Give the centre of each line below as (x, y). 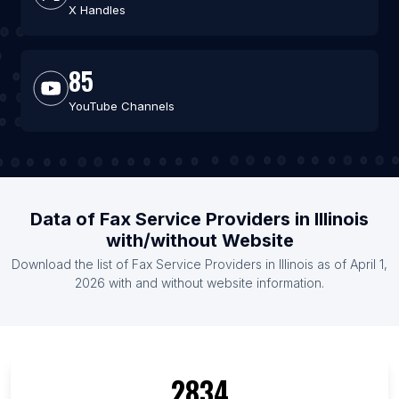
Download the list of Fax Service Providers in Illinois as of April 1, (199, 265)
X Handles (97, 10)
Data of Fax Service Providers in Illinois (199, 220)
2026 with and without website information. (199, 283)
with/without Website (199, 241)
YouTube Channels (121, 106)
